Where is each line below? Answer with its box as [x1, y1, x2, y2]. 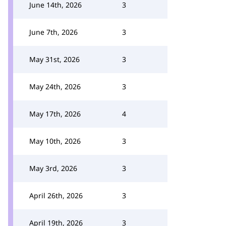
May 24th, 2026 [29, 82, 81, 91]
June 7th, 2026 [29, 27, 78, 37]
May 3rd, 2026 [29, 163, 77, 173]
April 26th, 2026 [29, 191, 83, 200]
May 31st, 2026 [29, 54, 80, 64]
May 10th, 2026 [29, 136, 81, 146]
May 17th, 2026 [29, 109, 81, 119]
